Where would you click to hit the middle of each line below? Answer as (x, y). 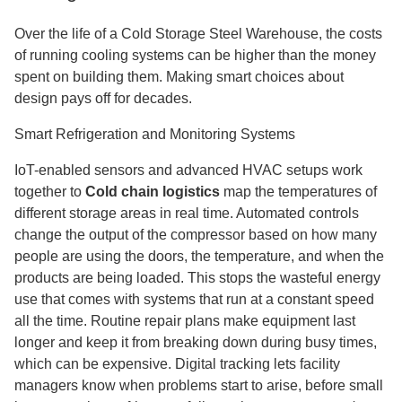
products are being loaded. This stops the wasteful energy (197, 278)
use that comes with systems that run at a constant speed (194, 299)
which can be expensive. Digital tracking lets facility (177, 364)
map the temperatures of (298, 192)
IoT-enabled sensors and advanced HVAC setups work (188, 170)
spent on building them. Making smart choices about (179, 77)
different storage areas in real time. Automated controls (187, 213)
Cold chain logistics (153, 192)
